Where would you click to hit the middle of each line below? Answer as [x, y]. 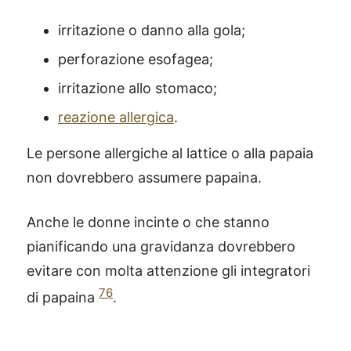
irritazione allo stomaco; [138, 88]
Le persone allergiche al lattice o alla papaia [170, 153]
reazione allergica [116, 117]
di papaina [63, 297]
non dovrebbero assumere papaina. [144, 177]
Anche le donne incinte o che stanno [148, 222]
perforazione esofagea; [136, 59]
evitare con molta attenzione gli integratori [168, 270]
